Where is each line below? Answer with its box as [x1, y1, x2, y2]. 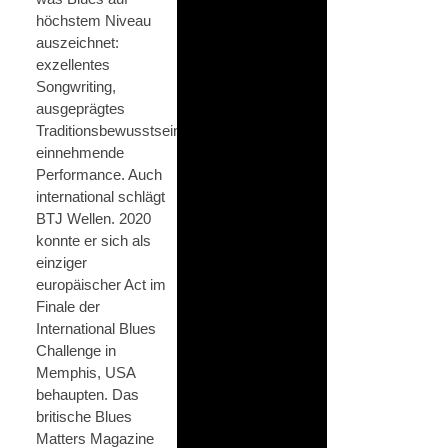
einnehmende [36, 143, 124, 161]
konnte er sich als [36, 231, 151, 249]
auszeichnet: [36, 33, 119, 51]
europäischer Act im [36, 275, 166, 293]
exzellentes [36, 55, 110, 73]
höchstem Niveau [36, 11, 151, 29]
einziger [36, 253, 87, 271]
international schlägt [36, 187, 165, 205]
